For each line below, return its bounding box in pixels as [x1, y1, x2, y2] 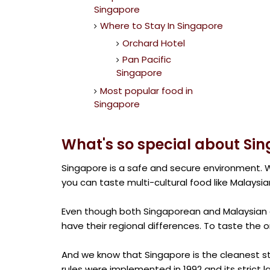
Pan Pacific [122, 53, 171, 66]
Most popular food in [99, 84, 193, 97]
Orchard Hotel [122, 37, 185, 49]
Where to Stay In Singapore [99, 19, 223, 32]
